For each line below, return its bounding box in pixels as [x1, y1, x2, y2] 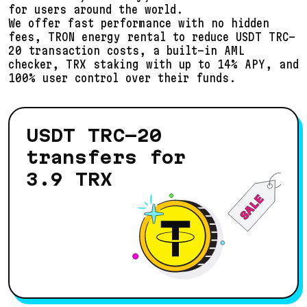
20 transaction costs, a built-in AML [8, 43, 245, 57]
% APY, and [231, 57, 299, 71]
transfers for [26, 147, 186, 167]
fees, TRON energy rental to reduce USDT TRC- [8, 29, 295, 43]
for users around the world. [8, 2, 183, 16]
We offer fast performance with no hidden [8, 16, 269, 29]
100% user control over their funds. [8, 71, 236, 84]
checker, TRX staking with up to [8, 57, 217, 71]
